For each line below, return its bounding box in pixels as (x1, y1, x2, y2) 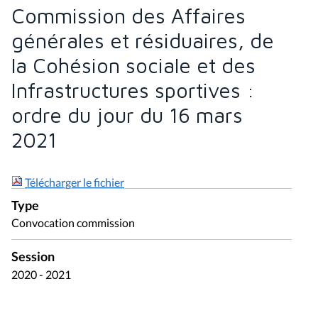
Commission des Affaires (11, 3, 246, 28)
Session (11, 249, 55, 265)
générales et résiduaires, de (11, 28, 274, 53)
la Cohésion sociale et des (11, 53, 256, 77)
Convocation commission (11, 216, 135, 230)
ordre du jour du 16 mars (11, 102, 243, 127)
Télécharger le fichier (25, 175, 124, 189)
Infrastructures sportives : (11, 77, 255, 102)
